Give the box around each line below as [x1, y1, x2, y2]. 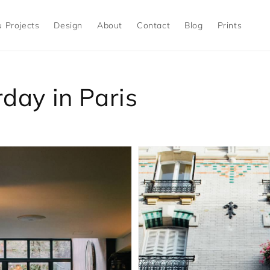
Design [54, 20, 83, 31]
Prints [217, 20, 242, 31]
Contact [136, 20, 171, 31]
